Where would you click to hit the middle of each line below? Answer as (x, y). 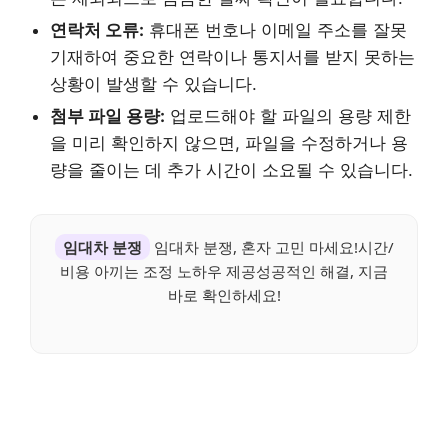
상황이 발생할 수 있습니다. (153, 84)
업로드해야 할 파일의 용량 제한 (288, 116)
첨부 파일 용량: (107, 116)
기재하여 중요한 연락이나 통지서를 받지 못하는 (232, 57)
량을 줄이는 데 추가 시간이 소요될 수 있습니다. (231, 170)
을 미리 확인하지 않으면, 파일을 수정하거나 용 (229, 143)
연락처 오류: (97, 30)
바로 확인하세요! (224, 295)
